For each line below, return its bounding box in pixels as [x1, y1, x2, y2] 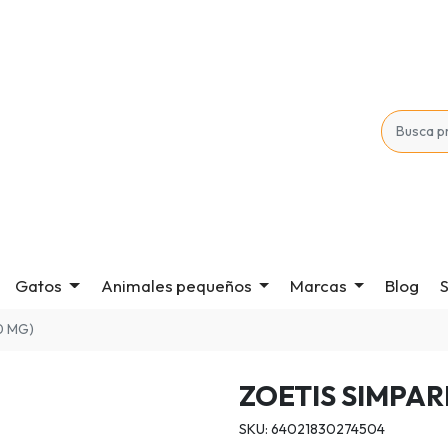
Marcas [289, 275, 347, 297]
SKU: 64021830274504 [239, 419, 385, 438]
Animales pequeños [100, 275, 252, 297]
